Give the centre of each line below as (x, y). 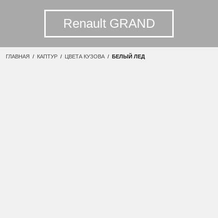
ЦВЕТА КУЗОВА (85, 56)
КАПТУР (47, 56)
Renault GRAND (109, 23)
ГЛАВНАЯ (18, 56)
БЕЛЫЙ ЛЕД (128, 56)
